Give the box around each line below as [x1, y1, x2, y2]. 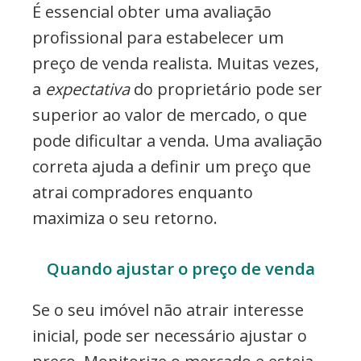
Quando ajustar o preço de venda [46, 256, 315, 280]
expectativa [45, 77, 130, 100]
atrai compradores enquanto [32, 180, 253, 203]
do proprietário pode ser [130, 77, 322, 100]
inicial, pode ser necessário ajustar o [32, 324, 307, 346]
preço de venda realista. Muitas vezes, [32, 52, 319, 74]
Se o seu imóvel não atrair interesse [32, 298, 304, 321]
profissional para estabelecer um [32, 26, 284, 48]
